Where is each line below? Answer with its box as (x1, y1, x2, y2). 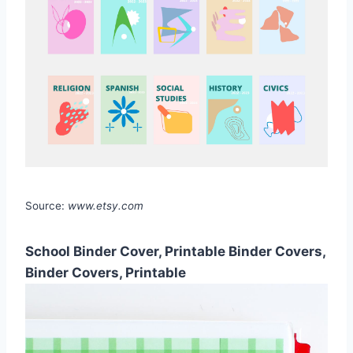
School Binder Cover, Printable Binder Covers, (25, 243, 325, 260)
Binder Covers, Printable (25, 265, 186, 281)
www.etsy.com (68, 199, 143, 213)
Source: (25, 199, 68, 213)
